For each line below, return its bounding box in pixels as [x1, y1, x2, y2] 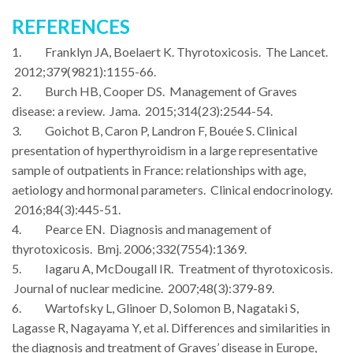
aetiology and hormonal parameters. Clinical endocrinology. [12, 181, 333, 197]
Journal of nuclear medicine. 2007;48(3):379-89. [12, 280, 274, 295]
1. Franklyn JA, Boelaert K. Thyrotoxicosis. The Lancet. [12, 43, 328, 59]
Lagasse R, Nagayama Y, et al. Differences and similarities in [12, 319, 330, 335]
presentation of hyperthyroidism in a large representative [12, 142, 318, 158]
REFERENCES [12, 14, 130, 38]
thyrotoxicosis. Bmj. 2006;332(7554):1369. [12, 240, 247, 256]
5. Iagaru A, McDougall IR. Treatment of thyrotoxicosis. [12, 260, 333, 276]
